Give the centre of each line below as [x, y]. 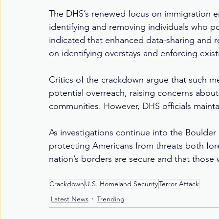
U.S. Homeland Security [121, 184]
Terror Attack [179, 184]
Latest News [70, 199]
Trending [111, 199]
